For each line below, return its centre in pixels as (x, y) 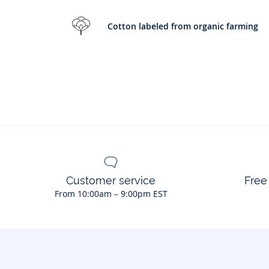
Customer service (111, 181)
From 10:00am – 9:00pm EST (111, 194)
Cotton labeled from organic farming (183, 26)
